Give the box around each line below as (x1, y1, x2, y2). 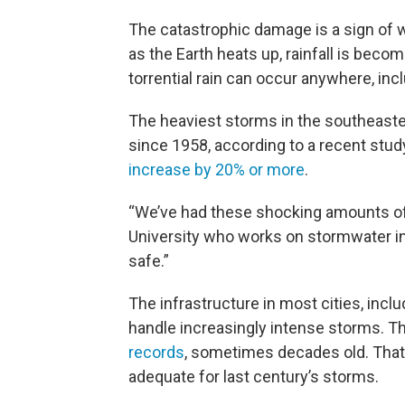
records (128, 343, 184, 362)
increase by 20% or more (128, 160, 305, 179)
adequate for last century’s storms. (128, 367, 379, 386)
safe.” (128, 251, 169, 270)
